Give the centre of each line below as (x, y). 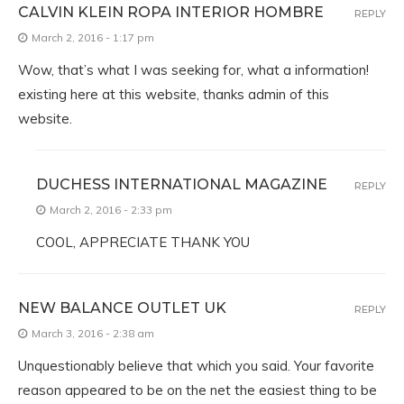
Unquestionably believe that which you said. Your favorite (196, 366)
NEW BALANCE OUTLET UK (122, 308)
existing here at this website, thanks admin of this (174, 94)
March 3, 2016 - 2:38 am (93, 333)
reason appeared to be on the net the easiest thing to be (197, 390)
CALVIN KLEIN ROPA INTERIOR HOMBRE (171, 12)
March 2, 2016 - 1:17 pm (93, 37)
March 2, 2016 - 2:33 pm (111, 210)
